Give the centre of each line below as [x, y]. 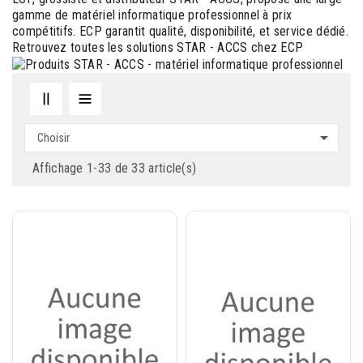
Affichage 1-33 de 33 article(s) [115, 168]
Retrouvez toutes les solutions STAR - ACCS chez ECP [158, 47]
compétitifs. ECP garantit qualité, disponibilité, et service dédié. [181, 31]
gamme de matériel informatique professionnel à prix [152, 15]
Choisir [53, 137]
